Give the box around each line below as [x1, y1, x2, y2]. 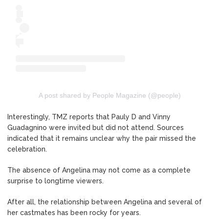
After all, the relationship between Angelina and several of [7, 197, 202, 206]
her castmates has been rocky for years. [7, 208, 141, 217]
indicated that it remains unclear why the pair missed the [7, 134, 196, 142]
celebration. [7, 145, 47, 153]
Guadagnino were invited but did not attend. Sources [7, 123, 184, 131]
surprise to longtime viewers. [7, 176, 104, 185]
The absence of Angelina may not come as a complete [7, 166, 191, 174]
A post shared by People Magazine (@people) [38, 91, 181, 99]
